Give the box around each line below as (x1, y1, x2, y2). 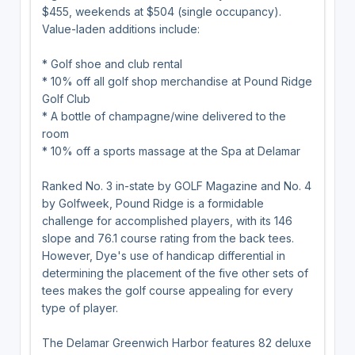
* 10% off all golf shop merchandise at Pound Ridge (41, 74, 312, 88)
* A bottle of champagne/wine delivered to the (41, 109, 286, 123)
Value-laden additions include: (41, 21, 200, 36)
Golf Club (41, 91, 90, 105)
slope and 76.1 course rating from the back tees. (41, 231, 294, 245)
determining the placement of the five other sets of (41, 265, 308, 280)
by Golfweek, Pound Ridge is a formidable (41, 196, 264, 210)
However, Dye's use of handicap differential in (41, 248, 285, 262)
